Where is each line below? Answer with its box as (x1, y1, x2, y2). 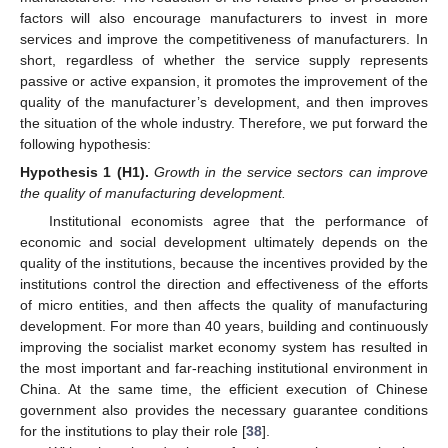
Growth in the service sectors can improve (154, 164, 429, 180)
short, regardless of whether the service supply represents (20, 51, 428, 68)
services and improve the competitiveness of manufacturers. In (20, 30, 428, 47)
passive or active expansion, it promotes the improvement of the (20, 72, 428, 89)
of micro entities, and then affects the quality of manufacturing (20, 297, 428, 314)
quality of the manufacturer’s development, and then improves (20, 93, 428, 110)
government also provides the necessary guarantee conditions (20, 402, 428, 419)
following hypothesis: (20, 135, 151, 152)
